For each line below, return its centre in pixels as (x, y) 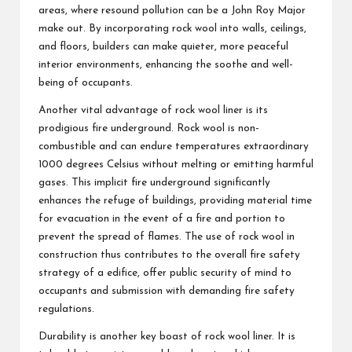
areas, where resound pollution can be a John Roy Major (172, 10)
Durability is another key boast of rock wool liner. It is (167, 336)
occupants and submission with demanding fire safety (167, 291)
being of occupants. (86, 82)
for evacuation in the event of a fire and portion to (162, 218)
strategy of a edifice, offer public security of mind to (165, 273)
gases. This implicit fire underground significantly (154, 182)
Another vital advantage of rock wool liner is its (153, 110)
